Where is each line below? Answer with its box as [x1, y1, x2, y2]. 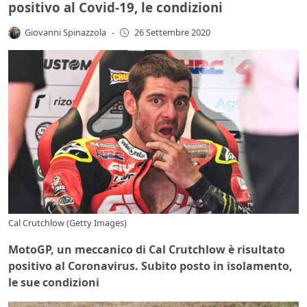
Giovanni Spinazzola [25, 25, 107, 38]
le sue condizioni [8, 274, 99, 290]
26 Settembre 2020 [134, 26, 210, 39]
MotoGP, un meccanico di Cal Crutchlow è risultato [8, 241, 285, 257]
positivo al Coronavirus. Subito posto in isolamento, [8, 258, 293, 273]
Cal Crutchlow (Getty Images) [8, 216, 127, 229]
